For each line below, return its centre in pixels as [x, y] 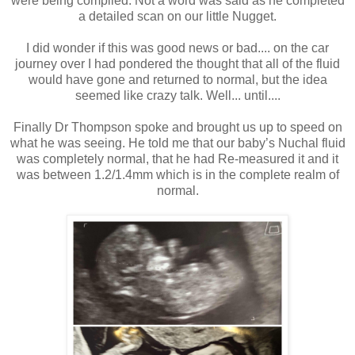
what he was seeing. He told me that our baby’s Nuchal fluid [177, 143]
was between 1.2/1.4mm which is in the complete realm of [177, 175]
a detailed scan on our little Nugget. [177, 17]
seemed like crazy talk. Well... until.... [177, 96]
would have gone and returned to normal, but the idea [177, 80]
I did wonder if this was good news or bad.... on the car [177, 48]
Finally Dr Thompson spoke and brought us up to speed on [177, 128]
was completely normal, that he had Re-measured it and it [177, 159]
